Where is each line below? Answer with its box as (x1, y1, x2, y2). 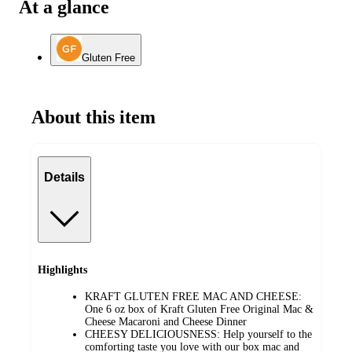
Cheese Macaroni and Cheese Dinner (85, 316, 247, 328)
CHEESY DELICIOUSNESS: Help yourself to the (85, 328, 312, 341)
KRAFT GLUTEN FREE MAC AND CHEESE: (85, 291, 302, 303)
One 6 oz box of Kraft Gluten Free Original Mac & (85, 303, 313, 316)
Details (44, 170, 85, 185)
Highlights (38, 263, 87, 276)
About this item (31, 106, 156, 127)
